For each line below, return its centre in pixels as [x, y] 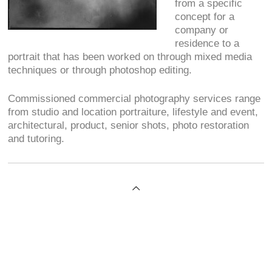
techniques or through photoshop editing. [100, 70]
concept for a [205, 16]
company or [202, 30]
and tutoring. [36, 139]
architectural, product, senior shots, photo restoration [129, 125]
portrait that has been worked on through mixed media [130, 56]
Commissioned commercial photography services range [134, 99]
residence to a [207, 43]
